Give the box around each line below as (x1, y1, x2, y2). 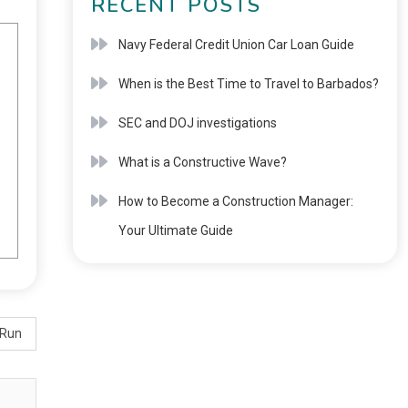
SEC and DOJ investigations (117, 116, 277, 130)
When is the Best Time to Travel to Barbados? (117, 76, 379, 91)
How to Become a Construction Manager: (117, 194, 353, 209)
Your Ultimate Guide (117, 223, 233, 238)
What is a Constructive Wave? (117, 155, 287, 169)
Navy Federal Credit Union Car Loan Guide (117, 37, 354, 52)
